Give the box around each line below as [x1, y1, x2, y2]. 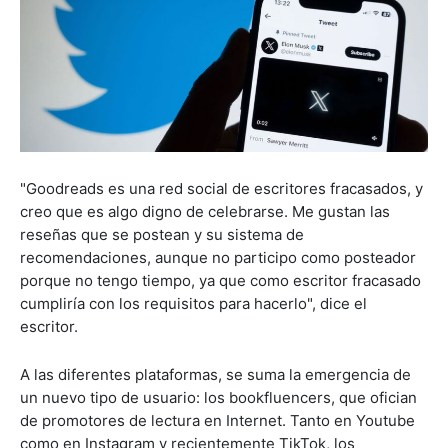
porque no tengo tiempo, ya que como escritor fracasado [20, 271, 421, 291]
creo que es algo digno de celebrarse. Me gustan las [20, 202, 390, 222]
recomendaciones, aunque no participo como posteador [20, 248, 416, 268]
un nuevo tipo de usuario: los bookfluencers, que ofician [20, 388, 417, 408]
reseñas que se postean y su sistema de [20, 225, 304, 245]
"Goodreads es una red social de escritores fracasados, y [20, 179, 423, 199]
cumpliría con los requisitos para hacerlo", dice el [20, 294, 367, 314]
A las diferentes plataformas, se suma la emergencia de [20, 365, 411, 385]
